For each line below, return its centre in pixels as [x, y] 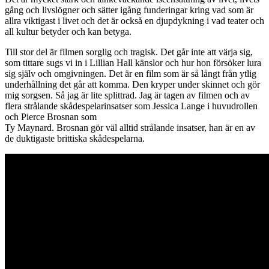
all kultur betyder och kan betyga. [68, 31]
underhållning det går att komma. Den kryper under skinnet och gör [132, 84]
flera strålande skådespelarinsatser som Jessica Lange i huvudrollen [131, 106]
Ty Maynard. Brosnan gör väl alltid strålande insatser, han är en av [130, 127]
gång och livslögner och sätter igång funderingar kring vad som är [129, 10]
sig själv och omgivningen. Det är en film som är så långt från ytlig [131, 73]
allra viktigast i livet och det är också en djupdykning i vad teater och [134, 20]
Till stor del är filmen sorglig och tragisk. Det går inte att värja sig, [129, 52]
